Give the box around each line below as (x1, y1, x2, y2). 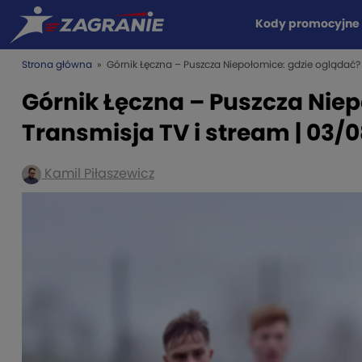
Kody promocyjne (255, 19, 360, 30)
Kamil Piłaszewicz (41, 167, 154, 180)
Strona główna (22, 60, 92, 69)
